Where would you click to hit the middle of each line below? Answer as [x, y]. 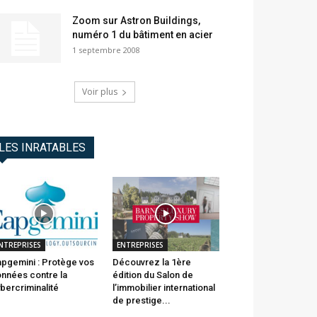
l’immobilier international [163, 287]
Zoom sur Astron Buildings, [136, 21]
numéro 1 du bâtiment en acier [143, 35]
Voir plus [100, 92]
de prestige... [141, 300]
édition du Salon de [152, 275]
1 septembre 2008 [106, 50]
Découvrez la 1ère [151, 262]
